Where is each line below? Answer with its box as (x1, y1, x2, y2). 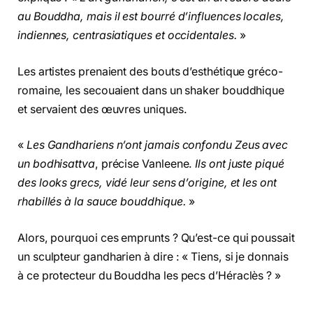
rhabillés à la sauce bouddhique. (17, 195, 187, 209)
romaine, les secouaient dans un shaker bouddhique (17, 83, 285, 97)
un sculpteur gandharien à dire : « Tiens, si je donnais (17, 249, 289, 263)
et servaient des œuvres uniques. (17, 102, 187, 116)
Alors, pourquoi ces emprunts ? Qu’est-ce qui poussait (17, 231, 295, 245)
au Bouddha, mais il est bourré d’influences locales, (17, 10, 284, 24)
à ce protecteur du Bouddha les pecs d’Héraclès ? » (17, 268, 282, 282)
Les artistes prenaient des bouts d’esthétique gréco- (17, 64, 283, 78)
